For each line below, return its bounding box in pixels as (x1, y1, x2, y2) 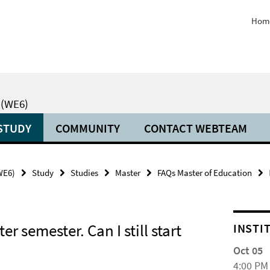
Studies (71, 167, 98, 178)
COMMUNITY (55, 121, 120, 136)
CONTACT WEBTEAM (144, 121, 247, 136)
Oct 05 (233, 243, 263, 257)
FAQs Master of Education (157, 167, 252, 178)
